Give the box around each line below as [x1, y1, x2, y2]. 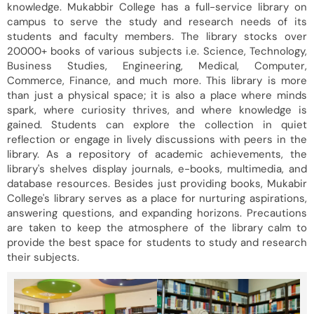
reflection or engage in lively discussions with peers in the [7, 132, 307, 146]
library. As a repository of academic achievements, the [7, 146, 307, 161]
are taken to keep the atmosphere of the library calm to [7, 220, 307, 235]
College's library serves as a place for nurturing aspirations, [7, 191, 307, 205]
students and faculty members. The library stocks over [7, 29, 307, 43]
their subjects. [7, 250, 79, 264]
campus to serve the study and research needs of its [7, 14, 307, 29]
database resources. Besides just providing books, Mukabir [7, 176, 307, 191]
